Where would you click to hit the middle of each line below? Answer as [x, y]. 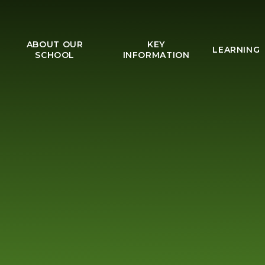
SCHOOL [55, 55]
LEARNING [236, 50]
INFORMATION [156, 55]
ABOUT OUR [55, 44]
